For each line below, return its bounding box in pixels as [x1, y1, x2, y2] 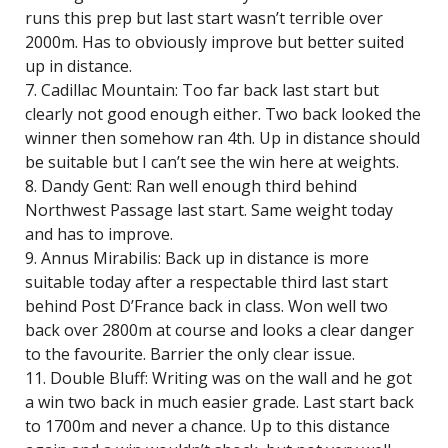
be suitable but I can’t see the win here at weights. [25, 151, 399, 173]
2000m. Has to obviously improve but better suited [25, 31, 404, 53]
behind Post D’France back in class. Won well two [25, 295, 388, 317]
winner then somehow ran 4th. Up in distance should [25, 127, 420, 149]
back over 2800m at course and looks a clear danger [25, 319, 414, 341]
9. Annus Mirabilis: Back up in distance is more [25, 247, 369, 269]
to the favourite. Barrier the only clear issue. [25, 343, 355, 365]
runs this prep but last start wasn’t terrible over [25, 7, 383, 29]
